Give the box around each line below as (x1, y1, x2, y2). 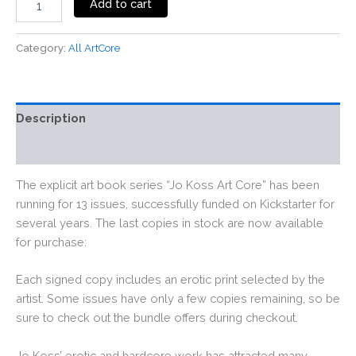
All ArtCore (68, 42, 120, 55)
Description (16, 110, 86, 125)
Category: (16, 42, 68, 55)
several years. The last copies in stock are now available (16, 216, 323, 230)
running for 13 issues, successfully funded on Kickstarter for (16, 197, 335, 211)
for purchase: (16, 235, 87, 250)
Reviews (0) (16, 141, 84, 156)
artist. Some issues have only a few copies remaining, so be (16, 292, 340, 306)
